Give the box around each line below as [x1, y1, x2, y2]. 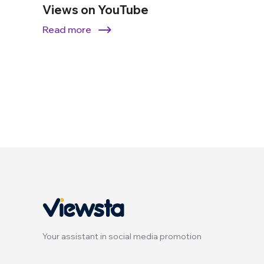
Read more [42, 24, 91, 36]
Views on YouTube [42, 2, 148, 18]
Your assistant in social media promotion [42, 231, 202, 242]
